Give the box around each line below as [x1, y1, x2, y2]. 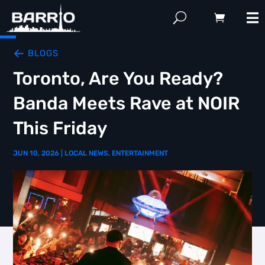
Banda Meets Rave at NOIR [13, 93, 240, 114]
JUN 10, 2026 [13, 149, 60, 157]
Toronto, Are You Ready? [13, 68, 224, 89]
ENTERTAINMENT [112, 149, 169, 157]
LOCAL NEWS [64, 149, 109, 157]
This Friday [13, 118, 108, 139]
